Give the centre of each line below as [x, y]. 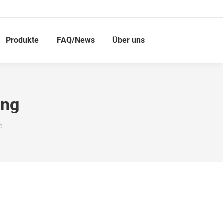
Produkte [22, 40]
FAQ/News [76, 40]
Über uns [129, 40]
